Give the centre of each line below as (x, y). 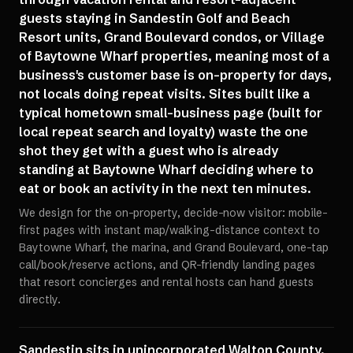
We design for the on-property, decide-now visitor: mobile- (173, 213)
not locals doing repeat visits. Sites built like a (164, 94)
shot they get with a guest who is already (149, 150)
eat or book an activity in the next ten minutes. (165, 188)
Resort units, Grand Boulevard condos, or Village (172, 37)
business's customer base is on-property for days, (175, 75)
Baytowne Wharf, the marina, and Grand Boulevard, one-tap (174, 247)
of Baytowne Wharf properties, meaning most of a (174, 56)
